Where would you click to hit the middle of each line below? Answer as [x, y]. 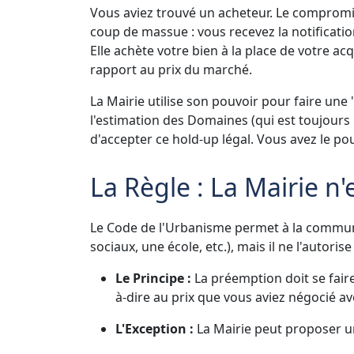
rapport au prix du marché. [171, 69]
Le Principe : [153, 278]
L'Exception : [154, 328]
